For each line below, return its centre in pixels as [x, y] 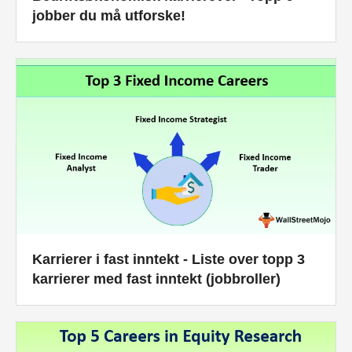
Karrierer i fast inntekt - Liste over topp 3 [169, 260]
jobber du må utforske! [109, 15]
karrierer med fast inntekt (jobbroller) [156, 279]
